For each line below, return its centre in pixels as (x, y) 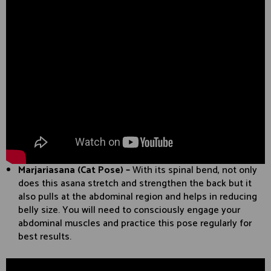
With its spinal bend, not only (195, 171)
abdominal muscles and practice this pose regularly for (135, 224)
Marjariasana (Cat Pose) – (75, 171)
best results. (45, 237)
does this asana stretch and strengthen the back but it (135, 184)
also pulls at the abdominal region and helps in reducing (138, 197)
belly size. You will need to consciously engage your (129, 211)
